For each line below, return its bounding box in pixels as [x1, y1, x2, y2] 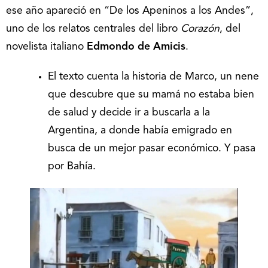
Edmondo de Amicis [87, 42, 185, 52]
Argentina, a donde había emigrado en [48, 126, 232, 136]
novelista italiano [6, 42, 87, 52]
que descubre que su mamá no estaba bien [48, 90, 254, 100]
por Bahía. [48, 162, 96, 172]
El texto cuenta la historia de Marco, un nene [48, 72, 259, 82]
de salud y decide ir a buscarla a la [48, 108, 210, 118]
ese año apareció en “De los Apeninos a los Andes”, [6, 6, 254, 16]
